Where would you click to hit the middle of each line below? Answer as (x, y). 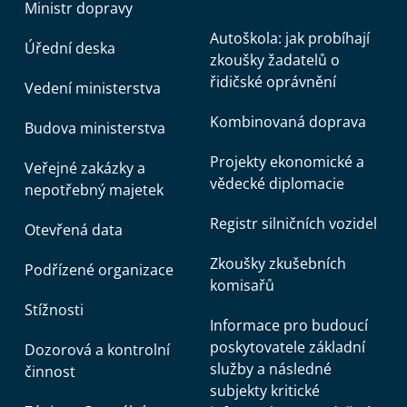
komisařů (242, 285)
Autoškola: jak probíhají (290, 38)
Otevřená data (74, 230)
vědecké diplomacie (277, 184)
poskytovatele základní (288, 347)
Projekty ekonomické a (287, 162)
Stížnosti (54, 310)
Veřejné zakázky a (85, 168)
